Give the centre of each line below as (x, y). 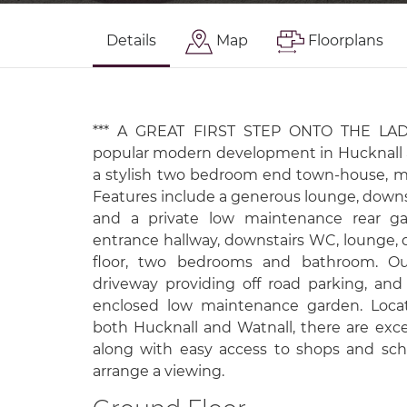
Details (131, 40)
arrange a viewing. (159, 371)
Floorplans (346, 40)
